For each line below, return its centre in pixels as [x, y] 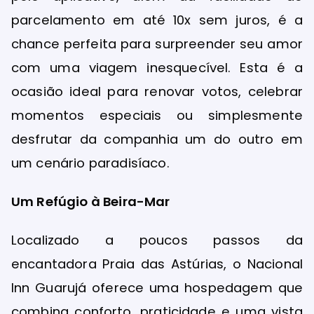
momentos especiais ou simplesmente [157, 115]
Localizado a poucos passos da [157, 240]
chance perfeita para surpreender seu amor [157, 43]
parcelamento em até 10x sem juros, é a [157, 20]
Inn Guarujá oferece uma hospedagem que [157, 288]
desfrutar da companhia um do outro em [157, 139]
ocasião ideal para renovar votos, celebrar [157, 91]
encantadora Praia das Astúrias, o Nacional [157, 264]
